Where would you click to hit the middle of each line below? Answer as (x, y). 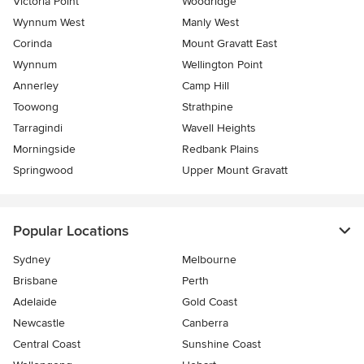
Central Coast (47, 344)
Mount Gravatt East (230, 44)
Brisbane (35, 281)
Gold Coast (210, 302)
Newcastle (39, 323)
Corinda (32, 44)
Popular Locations (71, 231)
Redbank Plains (221, 149)
